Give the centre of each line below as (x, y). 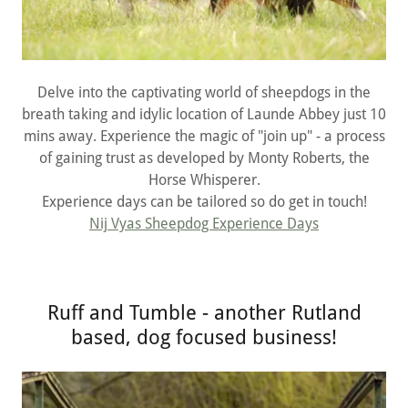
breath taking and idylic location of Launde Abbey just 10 (204, 115)
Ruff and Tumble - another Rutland (204, 313)
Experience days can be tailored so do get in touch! (204, 202)
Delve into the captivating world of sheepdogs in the (204, 93)
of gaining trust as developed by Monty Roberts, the (204, 158)
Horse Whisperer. (204, 180)
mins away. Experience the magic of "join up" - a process (204, 137)
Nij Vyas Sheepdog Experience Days (204, 224)
